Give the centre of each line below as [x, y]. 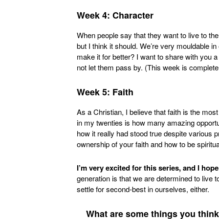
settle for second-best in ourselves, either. [143, 189]
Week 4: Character [115, 15]
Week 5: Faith [105, 92]
